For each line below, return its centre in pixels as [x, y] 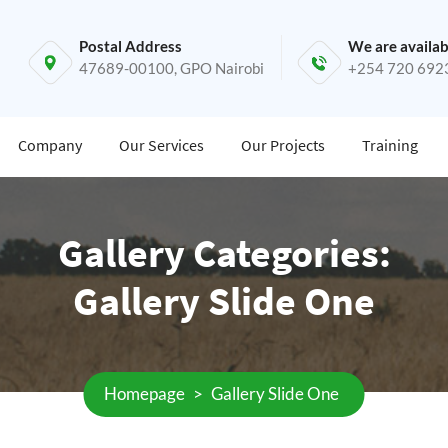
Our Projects [283, 145]
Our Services [161, 145]
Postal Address [130, 46]
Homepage [144, 393]
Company [50, 145]
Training [390, 145]
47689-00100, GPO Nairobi [171, 68]
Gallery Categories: [224, 253]
